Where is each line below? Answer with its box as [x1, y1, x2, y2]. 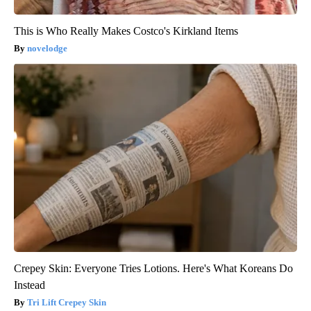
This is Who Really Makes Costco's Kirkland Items [14, 25, 238, 37]
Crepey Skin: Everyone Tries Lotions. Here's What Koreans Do [14, 262, 293, 275]
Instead [14, 279, 45, 292]
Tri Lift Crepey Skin [27, 297, 106, 308]
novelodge [27, 43, 67, 54]
